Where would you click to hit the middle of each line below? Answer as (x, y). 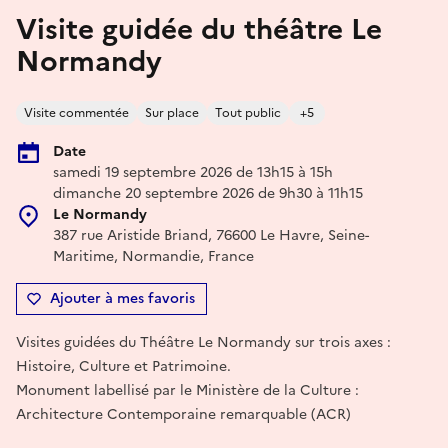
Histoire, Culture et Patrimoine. (123, 366)
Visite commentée (76, 112)
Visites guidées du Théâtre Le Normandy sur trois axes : (203, 342)
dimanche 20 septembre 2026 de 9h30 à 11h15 (208, 193)
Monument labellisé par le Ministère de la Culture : (187, 390)
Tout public (248, 112)
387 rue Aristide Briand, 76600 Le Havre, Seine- (211, 235)
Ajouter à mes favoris (122, 298)
